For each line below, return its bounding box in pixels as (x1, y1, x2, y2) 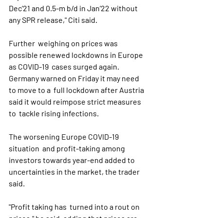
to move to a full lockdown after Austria (9, 85, 145, 94)
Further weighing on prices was (9, 38, 119, 48)
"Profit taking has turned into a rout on (9, 202, 141, 211)
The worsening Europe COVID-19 (9, 132, 120, 141)
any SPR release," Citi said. (9, 15, 97, 24)
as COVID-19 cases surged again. (9, 62, 121, 71)
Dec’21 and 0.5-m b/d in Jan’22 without (9, 3, 139, 13)
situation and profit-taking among (9, 144, 127, 153)
